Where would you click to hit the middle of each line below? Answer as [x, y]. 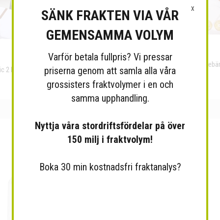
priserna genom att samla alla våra [110, 71]
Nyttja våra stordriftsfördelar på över [110, 126]
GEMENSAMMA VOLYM [110, 35]
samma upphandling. [110, 98]
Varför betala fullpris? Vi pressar [110, 57]
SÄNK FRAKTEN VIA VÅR [110, 15]
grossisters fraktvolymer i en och [110, 84]
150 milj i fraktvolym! [110, 139]
